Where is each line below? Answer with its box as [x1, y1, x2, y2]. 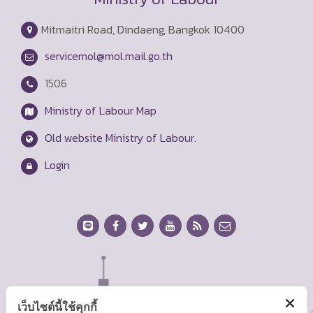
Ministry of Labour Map [45, 101, 156, 119]
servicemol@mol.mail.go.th [45, 47, 173, 64]
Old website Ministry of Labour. [45, 129, 196, 146]
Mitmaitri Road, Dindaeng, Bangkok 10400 [41, 20, 245, 38]
